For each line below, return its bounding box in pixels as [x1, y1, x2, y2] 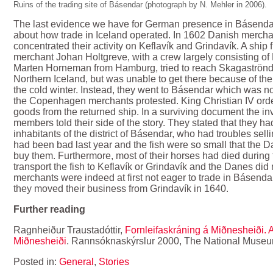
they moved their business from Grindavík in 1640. [13, 183, 229, 194]
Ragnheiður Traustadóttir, [13, 224, 126, 235]
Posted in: [13, 256, 60, 267]
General [59, 256, 94, 267]
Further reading [13, 204, 86, 214]
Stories [99, 256, 130, 267]
